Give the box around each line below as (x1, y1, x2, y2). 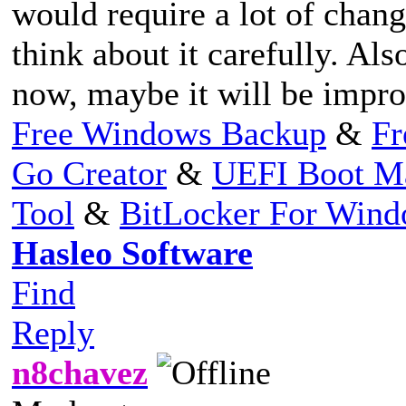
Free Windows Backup (12, 113, 326, 152)
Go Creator (12, 153, 167, 192)
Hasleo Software (12, 233, 253, 272)
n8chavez (12, 353, 148, 391)
